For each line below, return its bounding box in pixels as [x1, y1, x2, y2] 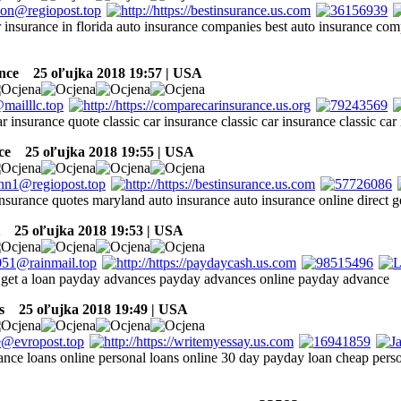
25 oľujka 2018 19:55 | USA [14, 143, 194, 159]
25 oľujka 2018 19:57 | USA [22, 64, 202, 81]
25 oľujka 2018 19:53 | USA [4, 222, 183, 238]
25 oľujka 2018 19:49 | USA [8, 301, 188, 317]
